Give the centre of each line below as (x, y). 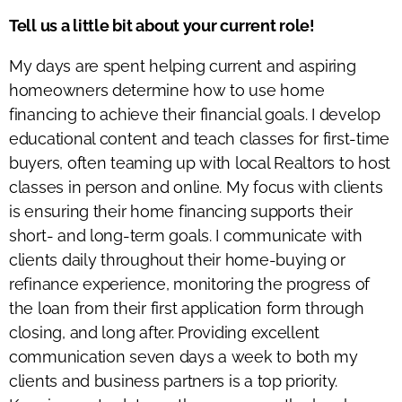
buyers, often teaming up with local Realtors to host (200, 162)
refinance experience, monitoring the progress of (190, 284)
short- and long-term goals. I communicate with (186, 235)
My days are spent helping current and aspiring (183, 66)
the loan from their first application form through (187, 308)
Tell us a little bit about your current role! (162, 25)
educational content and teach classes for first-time (199, 138)
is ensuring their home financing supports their (181, 211)
